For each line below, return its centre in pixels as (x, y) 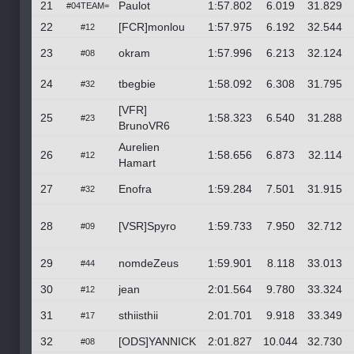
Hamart (137, 162)
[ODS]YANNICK (157, 341)
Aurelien (139, 147)
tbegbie (137, 83)
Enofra (135, 188)
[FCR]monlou (152, 26)
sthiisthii (138, 315)
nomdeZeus (149, 263)
